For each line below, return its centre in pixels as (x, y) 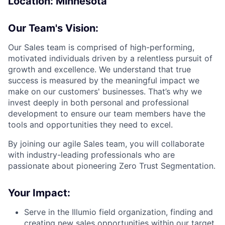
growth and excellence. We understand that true (99, 69)
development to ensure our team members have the (107, 113)
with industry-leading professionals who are (91, 154)
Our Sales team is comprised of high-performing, (101, 47)
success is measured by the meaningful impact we (104, 80)
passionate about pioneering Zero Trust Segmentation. (112, 165)
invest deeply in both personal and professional (98, 102)
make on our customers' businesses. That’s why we (105, 91)
